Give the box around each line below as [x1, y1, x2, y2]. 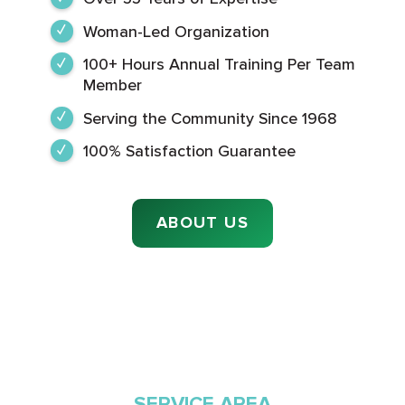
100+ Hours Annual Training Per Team [82, 54, 355, 75]
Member [82, 75, 142, 96]
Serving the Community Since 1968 [82, 108, 337, 128]
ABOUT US [156, 212, 249, 233]
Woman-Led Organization [82, 21, 269, 42]
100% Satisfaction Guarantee [82, 141, 296, 162]
